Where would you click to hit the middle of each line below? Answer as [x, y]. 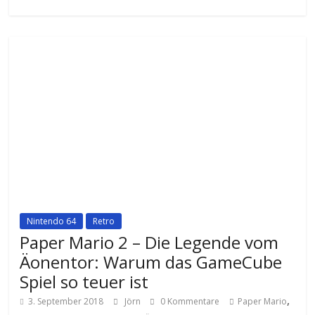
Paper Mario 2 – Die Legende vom [149, 243]
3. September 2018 [66, 302]
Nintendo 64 [52, 221]
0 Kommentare [189, 302]
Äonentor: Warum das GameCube [151, 262]
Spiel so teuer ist [84, 282]
